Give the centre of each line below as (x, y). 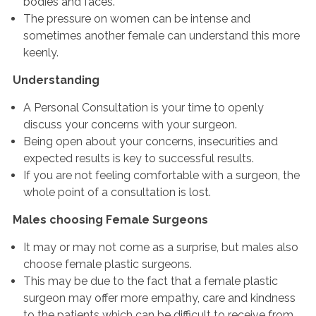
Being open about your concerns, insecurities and (151, 141)
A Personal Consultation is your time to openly (144, 108)
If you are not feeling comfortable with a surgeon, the (162, 175)
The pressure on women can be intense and (137, 19)
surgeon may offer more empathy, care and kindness (159, 298)
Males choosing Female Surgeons (110, 220)
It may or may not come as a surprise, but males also (161, 247)
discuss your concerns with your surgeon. (130, 124)
